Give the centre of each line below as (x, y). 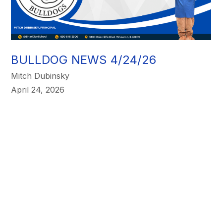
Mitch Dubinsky (40, 76)
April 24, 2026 (38, 89)
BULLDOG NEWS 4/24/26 (84, 59)
